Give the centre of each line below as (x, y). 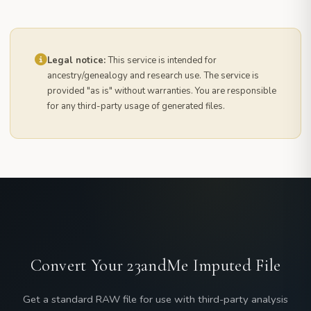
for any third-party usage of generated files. (136, 106)
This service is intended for (161, 60)
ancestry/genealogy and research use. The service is (153, 75)
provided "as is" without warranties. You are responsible (162, 91)
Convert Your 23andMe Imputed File (155, 265)
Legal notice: (76, 60)
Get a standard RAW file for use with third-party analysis (155, 299)
